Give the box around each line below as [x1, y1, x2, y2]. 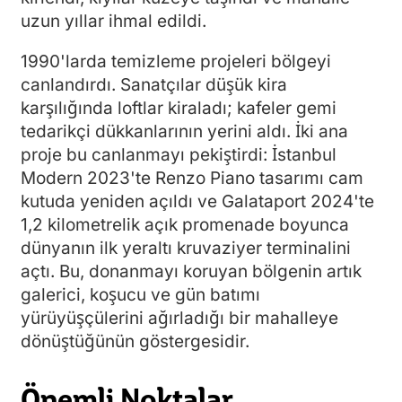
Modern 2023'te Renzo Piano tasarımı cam [21, 168, 363, 188]
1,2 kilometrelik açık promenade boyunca [21, 214, 349, 235]
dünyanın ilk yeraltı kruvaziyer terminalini [21, 238, 351, 258]
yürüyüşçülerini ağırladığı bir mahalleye [21, 308, 338, 328]
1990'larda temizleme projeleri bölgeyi [21, 51, 331, 72]
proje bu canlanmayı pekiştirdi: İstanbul [21, 144, 336, 165]
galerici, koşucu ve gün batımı [21, 284, 260, 305]
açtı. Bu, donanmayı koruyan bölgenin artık [21, 261, 362, 282]
